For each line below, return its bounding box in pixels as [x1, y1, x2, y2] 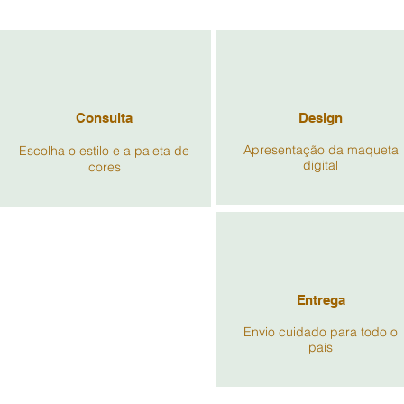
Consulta [76, 110, 133, 125]
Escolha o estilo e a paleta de [19, 142, 189, 159]
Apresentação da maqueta [243, 142, 399, 158]
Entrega [296, 292, 345, 308]
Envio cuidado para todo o [243, 324, 398, 340]
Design [298, 110, 343, 125]
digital [303, 157, 338, 173]
